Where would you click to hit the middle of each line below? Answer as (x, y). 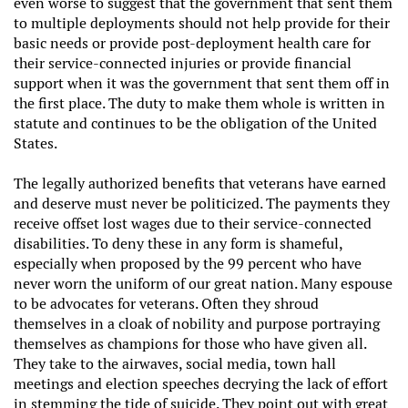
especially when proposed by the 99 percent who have (188, 263)
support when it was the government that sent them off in (202, 83)
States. (39, 143)
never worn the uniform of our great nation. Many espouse (203, 283)
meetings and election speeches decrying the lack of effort (201, 383)
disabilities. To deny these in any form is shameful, (178, 243)
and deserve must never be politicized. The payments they (202, 203)
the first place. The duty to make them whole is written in (199, 103)
